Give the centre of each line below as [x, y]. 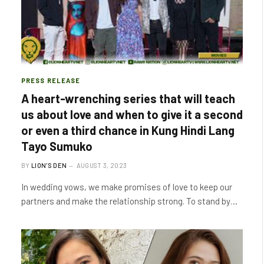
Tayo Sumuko [57, 146]
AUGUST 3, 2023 [102, 165]
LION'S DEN [49, 165]
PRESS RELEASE [51, 80]
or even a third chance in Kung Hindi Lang [128, 130]
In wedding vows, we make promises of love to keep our [127, 187]
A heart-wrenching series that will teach [128, 98]
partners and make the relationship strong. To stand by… [129, 201]
